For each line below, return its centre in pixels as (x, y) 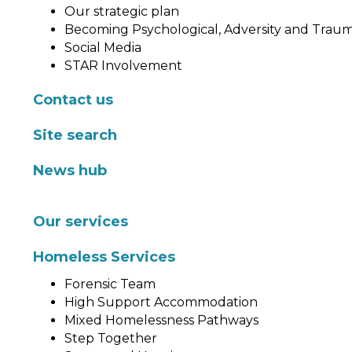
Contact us (73, 100)
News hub (70, 170)
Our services (81, 222)
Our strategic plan (122, 11)
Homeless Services (104, 257)
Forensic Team (110, 284)
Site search (75, 135)
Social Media (103, 48)
